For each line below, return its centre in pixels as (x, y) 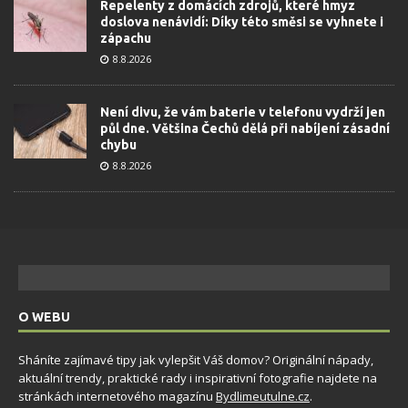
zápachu (126, 39)
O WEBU (44, 317)
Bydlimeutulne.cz (263, 397)
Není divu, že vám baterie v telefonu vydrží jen (243, 112)
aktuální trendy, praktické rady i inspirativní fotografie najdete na (198, 378)
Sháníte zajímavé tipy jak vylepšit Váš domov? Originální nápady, (196, 360)
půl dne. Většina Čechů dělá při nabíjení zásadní (245, 129)
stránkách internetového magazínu (117, 397)
